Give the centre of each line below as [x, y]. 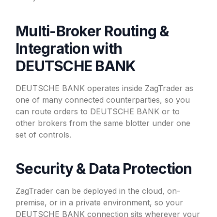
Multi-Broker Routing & [92, 31]
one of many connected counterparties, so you [103, 100]
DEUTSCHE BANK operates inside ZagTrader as [104, 88]
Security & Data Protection [104, 169]
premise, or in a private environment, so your [99, 202]
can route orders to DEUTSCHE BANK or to [98, 111]
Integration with [69, 48]
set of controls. [43, 135]
